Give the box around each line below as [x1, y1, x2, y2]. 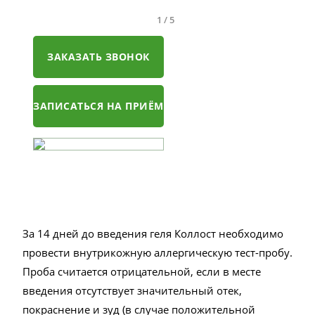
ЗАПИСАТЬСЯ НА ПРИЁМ [33, 99, 164, 112]
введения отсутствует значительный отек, [22, 283, 242, 297]
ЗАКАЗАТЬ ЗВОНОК [47, 50, 150, 63]
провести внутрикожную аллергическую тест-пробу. [22, 245, 292, 259]
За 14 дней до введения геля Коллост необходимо [22, 226, 283, 240]
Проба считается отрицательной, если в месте [22, 264, 261, 278]
